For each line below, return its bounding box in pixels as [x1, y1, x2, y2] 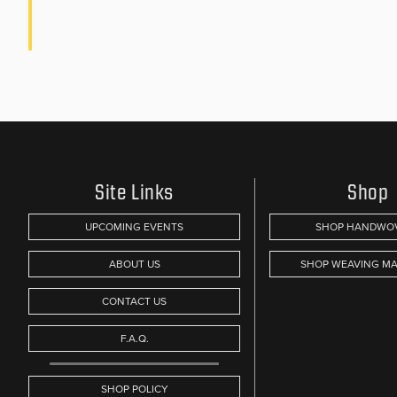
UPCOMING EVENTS [85, 218, 183, 235]
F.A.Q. [120, 330, 149, 346]
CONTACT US [102, 292, 167, 309]
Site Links [95, 180, 174, 204]
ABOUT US [108, 255, 160, 272]
